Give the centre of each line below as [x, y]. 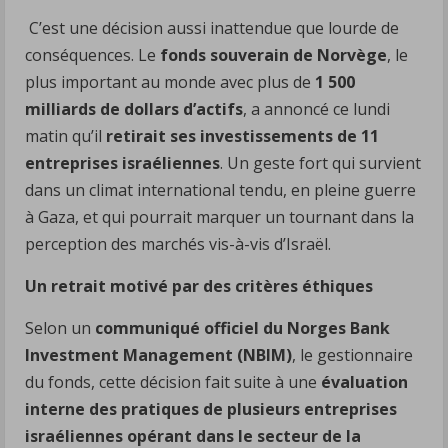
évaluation [364, 381]
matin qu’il [65, 135]
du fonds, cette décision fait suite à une [173, 381]
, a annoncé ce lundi [316, 108]
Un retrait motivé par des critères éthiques [199, 285]
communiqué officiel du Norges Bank [242, 327]
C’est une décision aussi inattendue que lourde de [212, 27]
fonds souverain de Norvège [273, 54]
